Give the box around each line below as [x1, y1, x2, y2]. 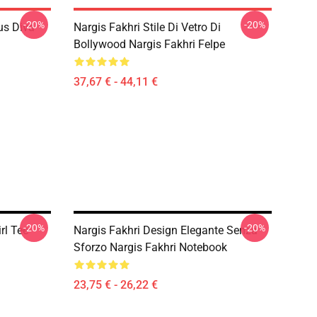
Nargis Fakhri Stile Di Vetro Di [74, 21, 221, 34]
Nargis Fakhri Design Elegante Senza [74, 224, 258, 237]
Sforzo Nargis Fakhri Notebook [74, 241, 227, 254]
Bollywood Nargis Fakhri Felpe [74, 38, 225, 51]
